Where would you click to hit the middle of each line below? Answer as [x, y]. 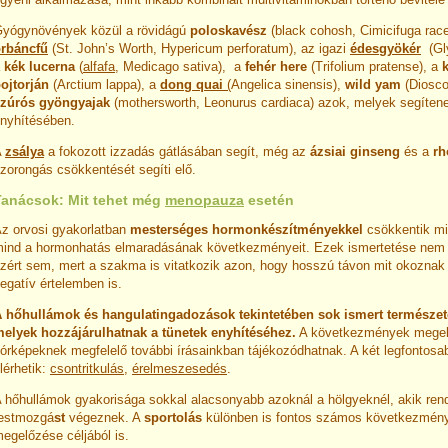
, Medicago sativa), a [180, 66]
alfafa [99, 66]
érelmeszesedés [179, 368]
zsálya [24, 151]
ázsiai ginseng [355, 151]
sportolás [173, 417]
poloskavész [228, 30]
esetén [269, 200]
